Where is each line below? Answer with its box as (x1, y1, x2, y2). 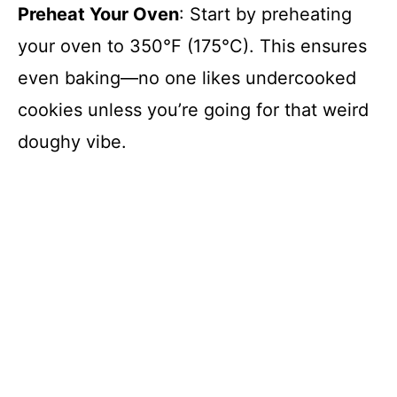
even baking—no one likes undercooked (18, 66, 356, 89)
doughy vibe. (18, 130, 127, 152)
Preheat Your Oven (18, 3, 179, 25)
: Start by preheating (179, 3, 352, 25)
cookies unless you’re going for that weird (18, 98, 369, 121)
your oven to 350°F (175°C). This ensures (18, 35, 367, 57)
